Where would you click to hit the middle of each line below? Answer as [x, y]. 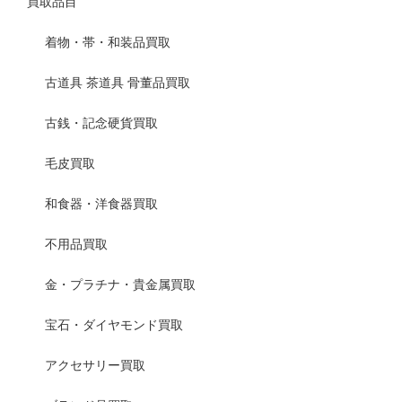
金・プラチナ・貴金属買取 [120, 285]
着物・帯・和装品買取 [108, 43]
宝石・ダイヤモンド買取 [114, 325]
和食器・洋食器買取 [101, 204]
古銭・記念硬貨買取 [101, 123]
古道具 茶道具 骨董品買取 [118, 83]
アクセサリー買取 [95, 366]
